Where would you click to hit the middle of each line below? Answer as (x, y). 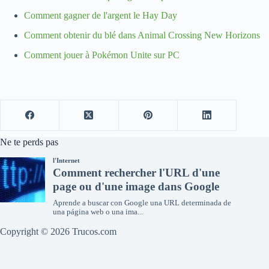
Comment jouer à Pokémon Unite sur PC (102, 55)
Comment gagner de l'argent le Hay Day (101, 16)
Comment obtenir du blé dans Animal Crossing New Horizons (142, 35)
